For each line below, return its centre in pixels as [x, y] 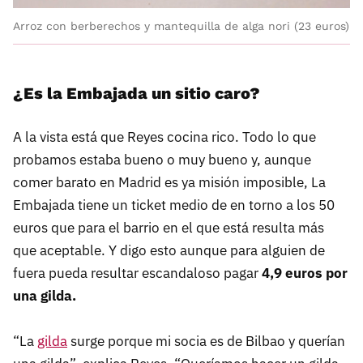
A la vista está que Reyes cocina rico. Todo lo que [164, 137]
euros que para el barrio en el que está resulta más [169, 227]
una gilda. [45, 295]
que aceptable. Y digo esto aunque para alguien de [169, 250]
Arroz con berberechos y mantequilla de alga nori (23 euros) [181, 26]
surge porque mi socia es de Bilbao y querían [206, 341]
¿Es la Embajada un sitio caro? [137, 93]
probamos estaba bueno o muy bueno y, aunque [162, 159]
